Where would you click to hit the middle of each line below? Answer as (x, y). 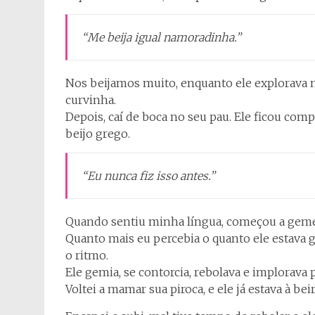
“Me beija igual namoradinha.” (161, 37)
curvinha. (91, 100)
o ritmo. (87, 255)
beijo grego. (98, 134)
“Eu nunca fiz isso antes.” (148, 176)
